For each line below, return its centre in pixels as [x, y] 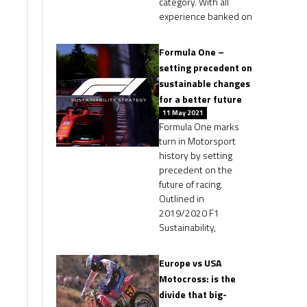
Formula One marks [199, 126]
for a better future [200, 99]
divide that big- [193, 294]
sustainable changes [205, 83]
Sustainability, [187, 227]
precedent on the [196, 170]
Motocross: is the [197, 279]
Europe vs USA [190, 263]
